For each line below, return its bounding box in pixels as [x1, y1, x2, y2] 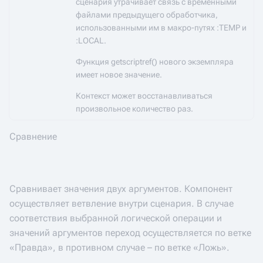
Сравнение [9, 131, 57, 142]
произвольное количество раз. [76, 104, 193, 113]
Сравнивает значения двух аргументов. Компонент [9, 183, 232, 194]
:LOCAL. [76, 36, 106, 45]
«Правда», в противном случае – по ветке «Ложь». [9, 242, 230, 253]
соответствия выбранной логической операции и [9, 213, 222, 224]
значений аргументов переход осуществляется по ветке [9, 227, 251, 238]
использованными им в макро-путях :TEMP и [76, 23, 247, 32]
